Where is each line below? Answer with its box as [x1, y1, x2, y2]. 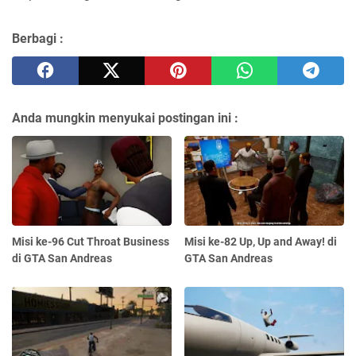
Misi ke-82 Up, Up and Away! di [184, 234, 338, 248]
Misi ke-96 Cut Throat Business [12, 234, 169, 248]
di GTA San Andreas [12, 251, 112, 265]
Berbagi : [12, 30, 64, 46]
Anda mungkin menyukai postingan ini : [12, 110, 238, 126]
